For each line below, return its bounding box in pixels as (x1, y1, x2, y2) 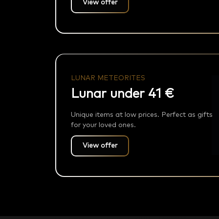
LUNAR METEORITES (70, 75, 145, 82)
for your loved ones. (70, 122, 136, 129)
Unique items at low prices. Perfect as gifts (70, 111, 213, 119)
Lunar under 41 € (70, 88, 174, 101)
